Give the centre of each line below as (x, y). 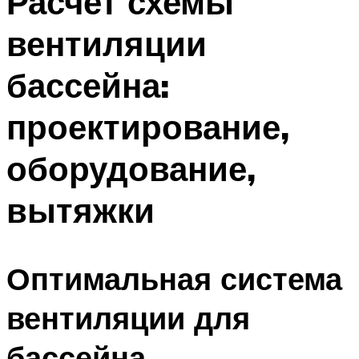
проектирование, (148, 127)
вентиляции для (128, 317)
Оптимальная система (174, 278)
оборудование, (131, 169)
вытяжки (81, 210)
